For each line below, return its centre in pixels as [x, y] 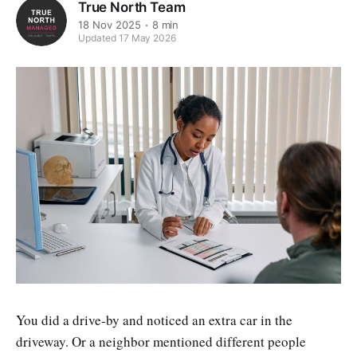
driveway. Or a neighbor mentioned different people [161, 341]
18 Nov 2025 [110, 25]
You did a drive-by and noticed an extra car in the [154, 320]
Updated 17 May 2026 [127, 38]
